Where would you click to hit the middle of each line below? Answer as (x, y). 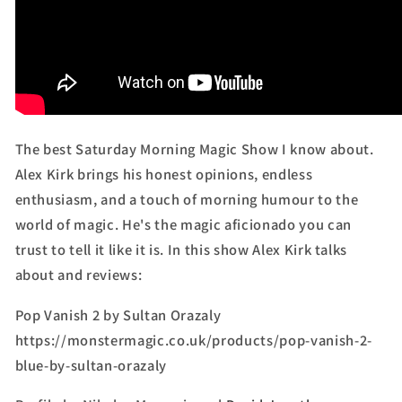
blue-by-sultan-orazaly (91, 365)
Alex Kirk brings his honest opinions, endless (164, 175)
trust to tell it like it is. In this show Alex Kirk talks (181, 250)
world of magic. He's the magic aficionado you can (183, 225)
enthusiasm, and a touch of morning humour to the (187, 200)
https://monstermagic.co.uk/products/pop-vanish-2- (193, 340)
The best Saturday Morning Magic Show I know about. (194, 149)
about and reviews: (79, 275)
